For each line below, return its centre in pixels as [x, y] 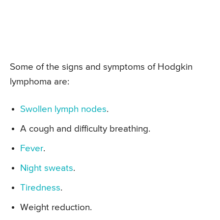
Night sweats [47, 168]
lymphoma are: [40, 82]
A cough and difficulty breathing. [85, 129]
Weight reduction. [56, 208]
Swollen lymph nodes [63, 110]
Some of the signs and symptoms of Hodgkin [101, 67]
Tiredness [40, 188]
